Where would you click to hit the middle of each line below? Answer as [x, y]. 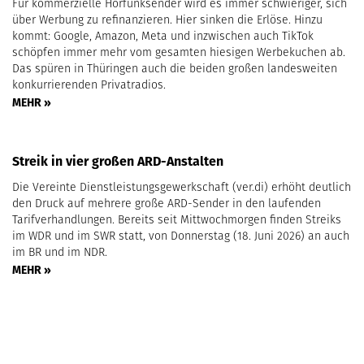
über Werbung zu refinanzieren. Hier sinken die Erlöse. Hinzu [167, 20]
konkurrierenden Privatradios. [89, 85]
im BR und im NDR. [60, 252]
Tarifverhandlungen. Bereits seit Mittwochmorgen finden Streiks [177, 220]
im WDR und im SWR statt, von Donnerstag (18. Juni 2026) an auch [181, 236]
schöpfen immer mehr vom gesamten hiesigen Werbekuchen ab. [179, 52]
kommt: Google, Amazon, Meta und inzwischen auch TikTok [163, 36]
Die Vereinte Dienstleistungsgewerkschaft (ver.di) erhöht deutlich [182, 187]
